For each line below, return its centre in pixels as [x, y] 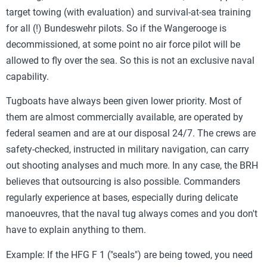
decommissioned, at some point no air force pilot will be [123, 44]
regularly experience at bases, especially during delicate [122, 198]
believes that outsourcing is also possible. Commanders [123, 182]
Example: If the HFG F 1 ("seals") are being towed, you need [129, 254]
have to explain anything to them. [76, 230]
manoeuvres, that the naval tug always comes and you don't [132, 214]
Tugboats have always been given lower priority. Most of [124, 101]
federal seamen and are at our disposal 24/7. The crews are [131, 133]
